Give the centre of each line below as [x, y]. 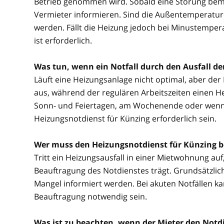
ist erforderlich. [63, 40]
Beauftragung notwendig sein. [90, 196]
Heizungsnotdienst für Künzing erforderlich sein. [125, 118]
